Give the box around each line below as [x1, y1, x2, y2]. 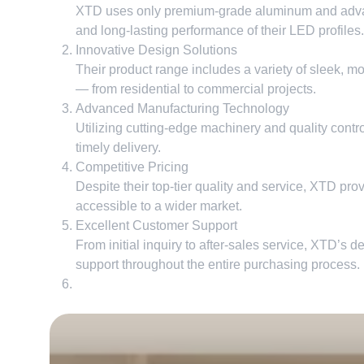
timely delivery [75, 141, 158, 154]
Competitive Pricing [75, 160, 188, 174]
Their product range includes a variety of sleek [75, 63, 340, 76]
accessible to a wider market [75, 199, 239, 213]
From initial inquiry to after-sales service [75, 238, 304, 252]
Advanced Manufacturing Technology [75, 102, 289, 115]
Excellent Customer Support [75, 219, 237, 232]
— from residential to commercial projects [75, 82, 313, 96]
